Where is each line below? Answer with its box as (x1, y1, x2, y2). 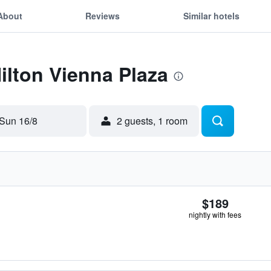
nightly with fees (189, 209, 241, 220)
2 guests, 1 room (117, 114, 188, 128)
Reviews (85, 9, 120, 22)
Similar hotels (183, 9, 240, 22)
